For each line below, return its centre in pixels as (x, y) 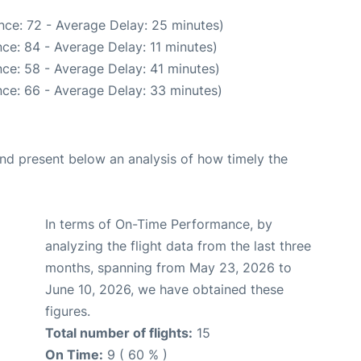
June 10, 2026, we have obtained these (164, 289)
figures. (68, 311)
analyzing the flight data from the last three (178, 246)
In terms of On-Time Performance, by (159, 224)
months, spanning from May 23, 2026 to (168, 268)
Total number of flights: (119, 333)
